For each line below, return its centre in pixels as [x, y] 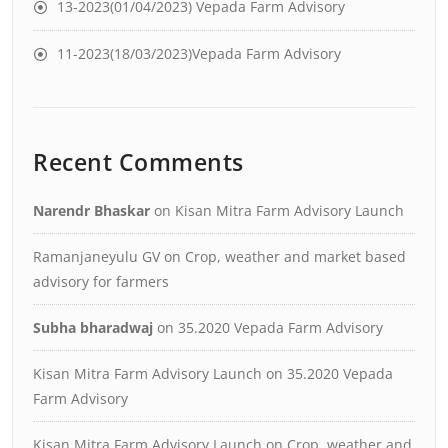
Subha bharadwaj [93, 327]
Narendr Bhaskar [91, 210]
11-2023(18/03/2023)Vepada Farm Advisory [199, 53]
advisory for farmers [101, 281]
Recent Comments [138, 161]
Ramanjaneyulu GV [96, 256]
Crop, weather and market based [295, 256]
